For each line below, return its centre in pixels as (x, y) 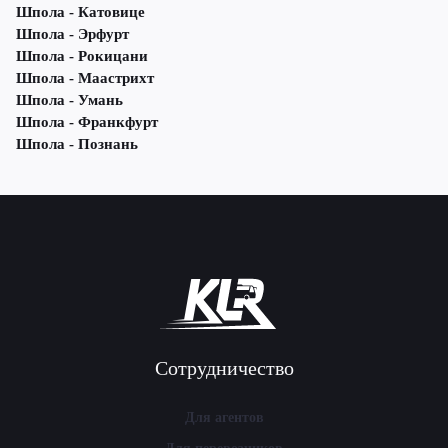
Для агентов (224, 418)
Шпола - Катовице (80, 12)
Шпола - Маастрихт (85, 78)
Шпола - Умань (69, 100)
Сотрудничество (224, 368)
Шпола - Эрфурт (72, 34)
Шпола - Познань (77, 144)
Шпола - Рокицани (82, 56)
